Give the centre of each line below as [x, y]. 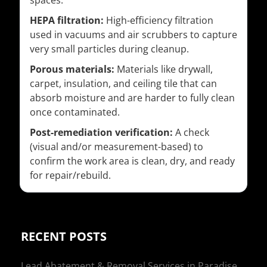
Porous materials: [72, 69]
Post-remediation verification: [101, 133]
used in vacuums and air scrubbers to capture [133, 35]
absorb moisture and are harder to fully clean [132, 98]
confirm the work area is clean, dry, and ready [132, 161]
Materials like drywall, [164, 69]
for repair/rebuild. [70, 176]
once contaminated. [75, 112]
